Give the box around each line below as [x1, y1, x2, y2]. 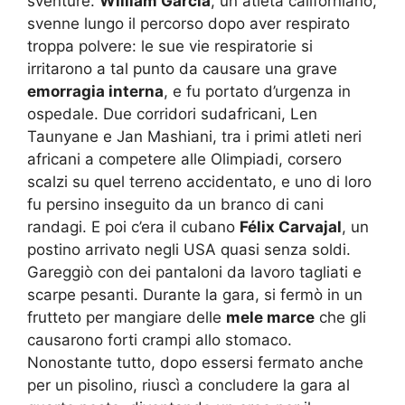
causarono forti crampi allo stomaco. [27, 330, 292, 349]
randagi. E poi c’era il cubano [27, 217, 240, 236]
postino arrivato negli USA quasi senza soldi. [27, 240, 351, 259]
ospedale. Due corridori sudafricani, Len [27, 104, 317, 123]
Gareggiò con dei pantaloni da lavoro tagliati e [27, 262, 362, 281]
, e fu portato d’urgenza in [164, 81, 351, 100]
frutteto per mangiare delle [27, 307, 226, 326]
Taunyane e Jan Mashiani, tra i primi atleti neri [27, 127, 362, 146]
